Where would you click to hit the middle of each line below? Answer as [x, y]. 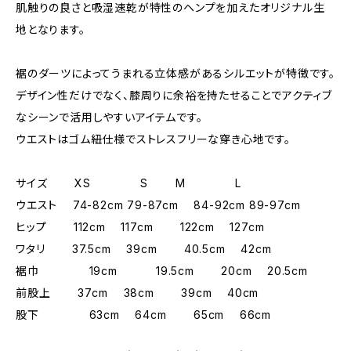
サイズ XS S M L [129, 183]
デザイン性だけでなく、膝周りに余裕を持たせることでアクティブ [174, 95]
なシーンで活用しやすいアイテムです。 [109, 117]
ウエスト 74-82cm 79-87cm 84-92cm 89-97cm [158, 204]
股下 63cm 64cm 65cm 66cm [143, 314]
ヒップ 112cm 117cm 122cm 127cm [140, 226]
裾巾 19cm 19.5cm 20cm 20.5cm [162, 270]
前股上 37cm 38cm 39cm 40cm [138, 292]
